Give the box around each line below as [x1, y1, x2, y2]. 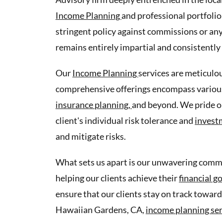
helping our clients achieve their [55, 172, 179, 183]
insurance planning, [55, 99, 132, 110]
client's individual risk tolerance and [55, 114, 195, 126]
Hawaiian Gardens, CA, [55, 204, 146, 215]
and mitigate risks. [55, 130, 126, 142]
